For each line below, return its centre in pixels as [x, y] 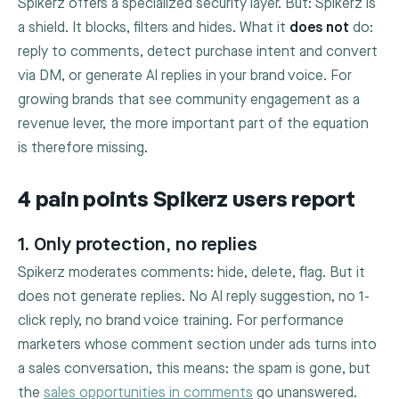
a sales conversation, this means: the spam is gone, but [194, 369]
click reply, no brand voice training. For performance [181, 321]
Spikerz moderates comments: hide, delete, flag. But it [191, 273]
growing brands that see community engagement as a [189, 101]
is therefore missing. [83, 149]
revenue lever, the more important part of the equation [193, 125]
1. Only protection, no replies [138, 244]
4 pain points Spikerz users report [187, 201]
